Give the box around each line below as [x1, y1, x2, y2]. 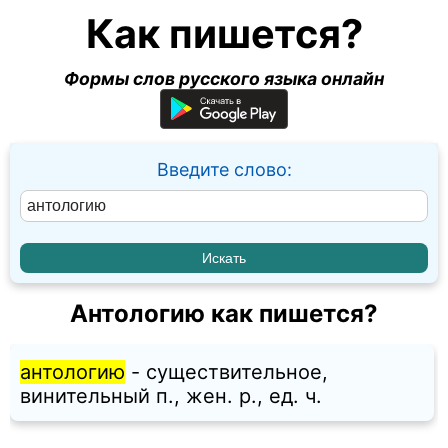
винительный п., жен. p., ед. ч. [20, 384, 322, 409]
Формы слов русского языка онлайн [64, 68, 384, 89]
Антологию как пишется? [70, 299, 378, 329]
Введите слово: [156, 159, 292, 180]
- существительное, [125, 360, 328, 385]
